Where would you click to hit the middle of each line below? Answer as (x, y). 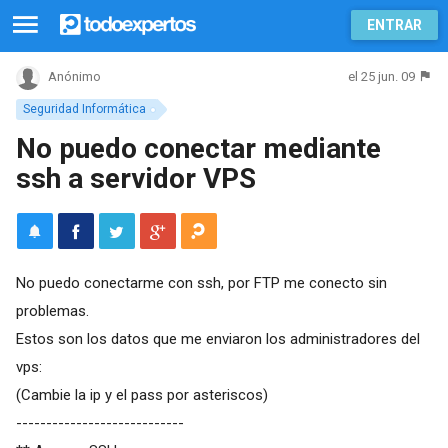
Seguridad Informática (84, 109)
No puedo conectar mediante (198, 148)
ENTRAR (394, 25)
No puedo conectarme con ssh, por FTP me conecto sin (201, 282)
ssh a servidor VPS (135, 178)
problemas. (52, 310)
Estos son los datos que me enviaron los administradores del (217, 338)
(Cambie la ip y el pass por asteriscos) (141, 394)
